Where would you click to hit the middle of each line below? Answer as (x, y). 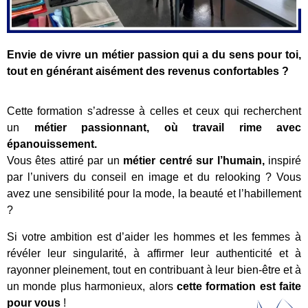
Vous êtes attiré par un (65, 161)
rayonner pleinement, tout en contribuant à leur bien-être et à (154, 269)
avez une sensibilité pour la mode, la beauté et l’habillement (154, 194)
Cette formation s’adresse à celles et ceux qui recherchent (154, 111)
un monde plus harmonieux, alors (92, 286)
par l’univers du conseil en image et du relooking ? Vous (154, 177)
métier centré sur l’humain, (194, 161)
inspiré (283, 161)
